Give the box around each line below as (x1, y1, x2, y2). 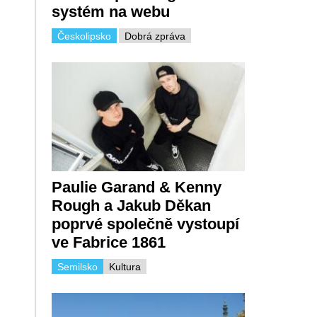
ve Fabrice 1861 (51, 233, 166, 251)
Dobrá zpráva (124, 30, 185, 42)
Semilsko (57, 260, 98, 272)
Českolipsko (57, 30, 111, 42)
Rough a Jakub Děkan (51, 196, 211, 214)
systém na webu (51, 3, 170, 21)
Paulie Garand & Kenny (51, 178, 221, 196)
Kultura (108, 260, 141, 272)
